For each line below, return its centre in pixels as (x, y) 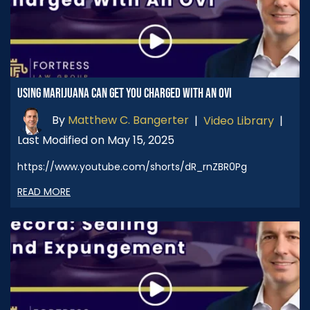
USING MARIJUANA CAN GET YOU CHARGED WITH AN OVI (125, 93)
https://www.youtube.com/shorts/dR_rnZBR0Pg (135, 166)
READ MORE (44, 191)
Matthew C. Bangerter (128, 120)
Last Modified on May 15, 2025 (96, 140)
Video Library (239, 121)
